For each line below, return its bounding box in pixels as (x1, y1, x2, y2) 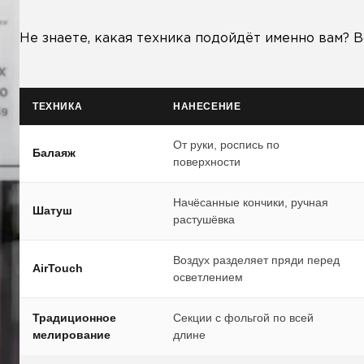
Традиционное (32, 311, 116, 324)
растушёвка (173, 213, 235, 226)
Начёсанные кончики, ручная (173, 196, 328, 209)
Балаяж (32, 146, 76, 159)
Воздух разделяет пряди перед (173, 253, 340, 266)
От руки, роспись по (173, 138, 279, 151)
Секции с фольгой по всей (173, 311, 314, 324)
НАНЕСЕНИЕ (173, 101, 241, 112)
